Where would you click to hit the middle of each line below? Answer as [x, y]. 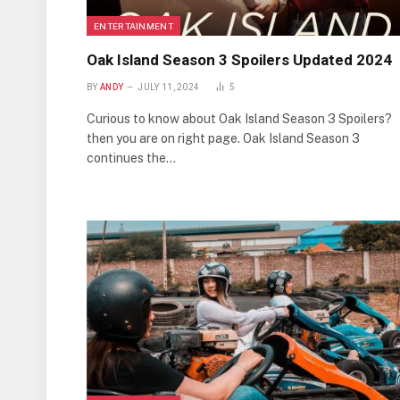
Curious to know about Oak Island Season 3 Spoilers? [239, 118]
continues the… [131, 158]
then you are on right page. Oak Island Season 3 [223, 138]
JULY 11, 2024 [169, 87]
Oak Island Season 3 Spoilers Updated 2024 [239, 59]
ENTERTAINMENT [133, 25]
